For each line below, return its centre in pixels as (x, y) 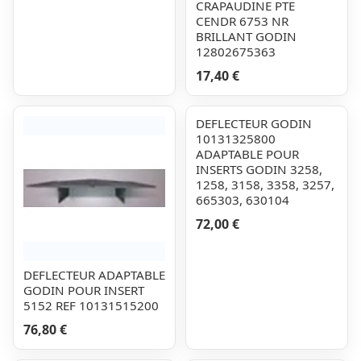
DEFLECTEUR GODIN (254, 123)
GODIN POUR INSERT (84, 290)
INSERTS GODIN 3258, (259, 169)
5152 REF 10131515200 (91, 305)
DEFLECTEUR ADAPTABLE (94, 275)
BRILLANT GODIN (246, 36)
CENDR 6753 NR (242, 21)
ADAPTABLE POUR (247, 154)
